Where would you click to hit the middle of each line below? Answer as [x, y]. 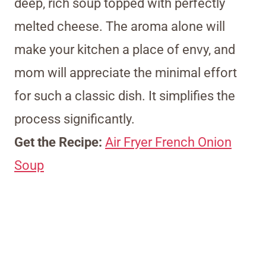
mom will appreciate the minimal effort [126, 72]
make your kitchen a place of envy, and [125, 49]
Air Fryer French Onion [168, 142]
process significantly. [75, 119]
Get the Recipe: [60, 142]
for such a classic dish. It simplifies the [125, 96]
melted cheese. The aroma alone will [120, 26]
